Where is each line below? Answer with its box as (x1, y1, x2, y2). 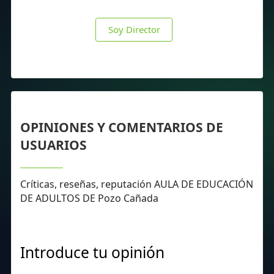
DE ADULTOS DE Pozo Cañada (20, 191, 158, 205)
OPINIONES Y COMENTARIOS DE (20, 118, 223, 136)
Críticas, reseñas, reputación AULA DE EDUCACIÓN (20, 177, 253, 191)
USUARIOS (20, 136, 87, 154)
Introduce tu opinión (20, 242, 165, 262)
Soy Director (108, 23, 160, 35)
